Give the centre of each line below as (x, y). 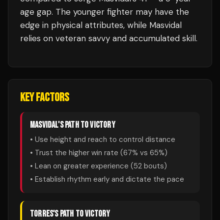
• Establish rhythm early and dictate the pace (107, 179)
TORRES (42, 214)
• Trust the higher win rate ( (77, 153)
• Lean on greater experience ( (82, 166)
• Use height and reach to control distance (103, 139)
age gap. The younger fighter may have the (105, 12)
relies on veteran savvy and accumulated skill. (109, 38)
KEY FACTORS (45, 97)
